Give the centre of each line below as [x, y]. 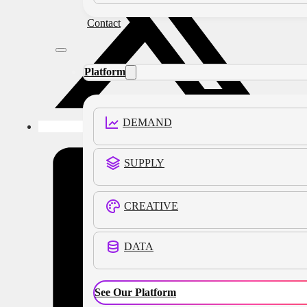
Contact [104, 23]
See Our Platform [135, 292]
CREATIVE [151, 206]
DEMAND [147, 122]
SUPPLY [144, 163]
